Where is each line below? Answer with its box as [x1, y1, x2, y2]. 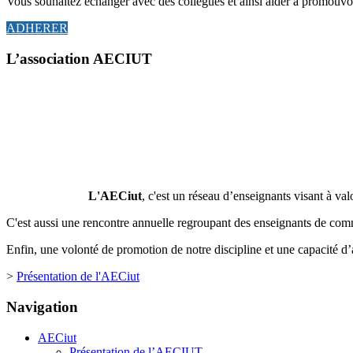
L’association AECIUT [6, 50, 152, 67]
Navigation [6, 298, 78, 315]
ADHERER [6, 20, 68, 35]
